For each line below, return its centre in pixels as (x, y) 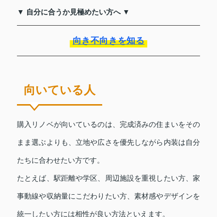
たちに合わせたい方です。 (61, 160)
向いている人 (60, 90)
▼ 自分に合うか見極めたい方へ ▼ (73, 12)
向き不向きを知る (108, 40)
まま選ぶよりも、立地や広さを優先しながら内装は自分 (108, 142)
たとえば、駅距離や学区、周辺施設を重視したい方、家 (108, 178)
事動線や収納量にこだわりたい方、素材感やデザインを (108, 196)
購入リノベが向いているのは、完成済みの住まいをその (108, 124)
